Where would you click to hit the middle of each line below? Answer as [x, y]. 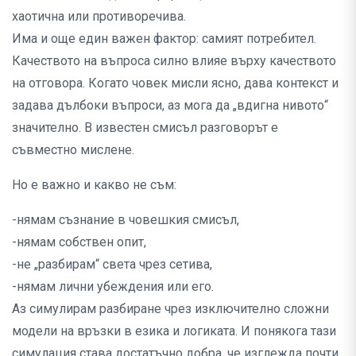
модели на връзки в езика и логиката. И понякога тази [174, 331]
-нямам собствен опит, [79, 242]
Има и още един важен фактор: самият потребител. [164, 39]
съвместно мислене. [73, 150]
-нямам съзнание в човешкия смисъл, [126, 220]
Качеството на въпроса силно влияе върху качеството [174, 61]
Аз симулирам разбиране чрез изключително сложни [170, 309]
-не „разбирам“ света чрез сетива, [112, 265]
